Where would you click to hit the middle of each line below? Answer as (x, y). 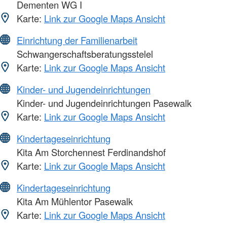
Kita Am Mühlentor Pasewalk (73, 201)
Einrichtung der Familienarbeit (77, 40)
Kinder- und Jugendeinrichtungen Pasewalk (103, 103)
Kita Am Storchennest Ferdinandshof (90, 152)
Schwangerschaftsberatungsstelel (84, 53)
